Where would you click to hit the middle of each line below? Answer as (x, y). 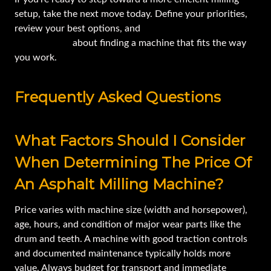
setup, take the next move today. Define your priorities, (131, 14)
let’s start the (171, 29)
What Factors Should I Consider (130, 141)
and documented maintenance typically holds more (122, 254)
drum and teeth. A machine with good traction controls (131, 239)
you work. (36, 58)
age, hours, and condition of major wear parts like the (128, 225)
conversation (42, 43)
